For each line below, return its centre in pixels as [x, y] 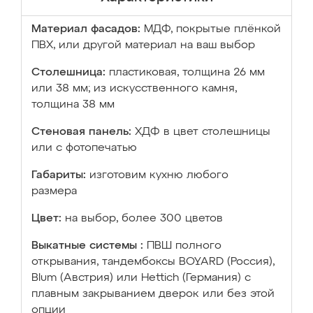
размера [54, 191]
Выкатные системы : [87, 246]
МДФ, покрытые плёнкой [212, 29]
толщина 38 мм [73, 105]
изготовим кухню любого [159, 175]
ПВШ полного [184, 246]
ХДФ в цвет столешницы [203, 132]
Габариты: [59, 175]
